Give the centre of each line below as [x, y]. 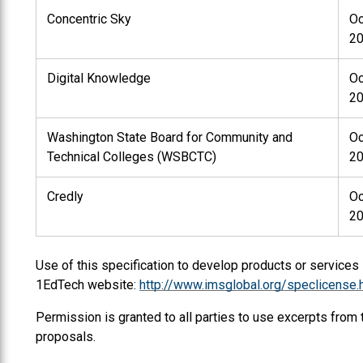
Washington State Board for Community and [169, 137]
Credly [65, 196]
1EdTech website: [88, 284]
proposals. [66, 336]
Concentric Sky [89, 19]
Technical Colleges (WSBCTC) [131, 156]
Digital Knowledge [98, 78]
